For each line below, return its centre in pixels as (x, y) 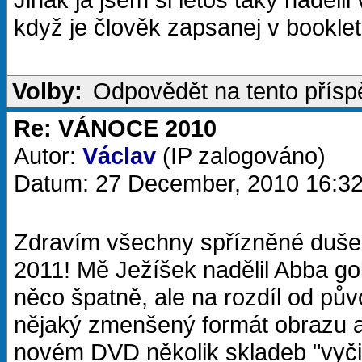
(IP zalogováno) (241, 156)
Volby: (47, 91)
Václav (119, 156)
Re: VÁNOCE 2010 (115, 128)
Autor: (48, 156)
